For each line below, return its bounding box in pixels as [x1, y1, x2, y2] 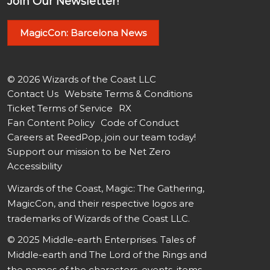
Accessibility [7, 160, 62, 172]
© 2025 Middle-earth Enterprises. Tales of [7, 233, 195, 245]
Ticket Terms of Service [7, 102, 113, 114]
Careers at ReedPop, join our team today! [7, 131, 196, 143]
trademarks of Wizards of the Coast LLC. [7, 212, 190, 224]
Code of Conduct [101, 116, 179, 128]
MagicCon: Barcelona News [20, 27, 146, 39]
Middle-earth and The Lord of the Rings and [7, 248, 207, 260]
